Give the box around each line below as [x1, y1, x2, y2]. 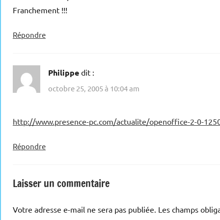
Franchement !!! [13, 5, 67, 15]
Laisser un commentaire [13, 176, 110, 191]
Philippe [48, 67, 79, 78]
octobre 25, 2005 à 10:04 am [48, 83, 139, 93]
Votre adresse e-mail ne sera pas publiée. [13, 204, 156, 214]
